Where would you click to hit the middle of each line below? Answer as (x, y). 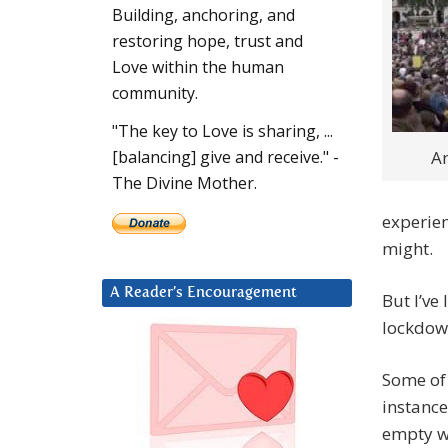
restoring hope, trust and (207, 41)
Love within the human (198, 67)
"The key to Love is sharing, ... (222, 131)
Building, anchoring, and (203, 15)
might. (407, 249)
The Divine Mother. (184, 183)
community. (155, 93)
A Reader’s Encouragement (203, 293)
